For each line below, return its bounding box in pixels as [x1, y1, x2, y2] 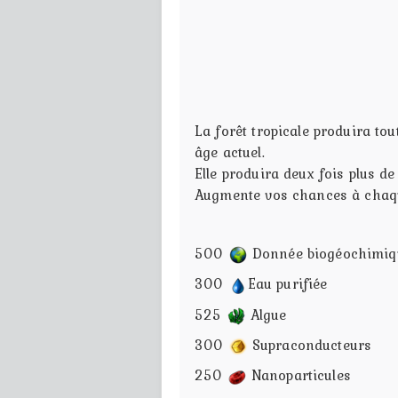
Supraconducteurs [247, 333, 372, 355]
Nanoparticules [246, 364, 351, 386]
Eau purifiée [247, 273, 328, 295]
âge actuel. [195, 140, 265, 163]
